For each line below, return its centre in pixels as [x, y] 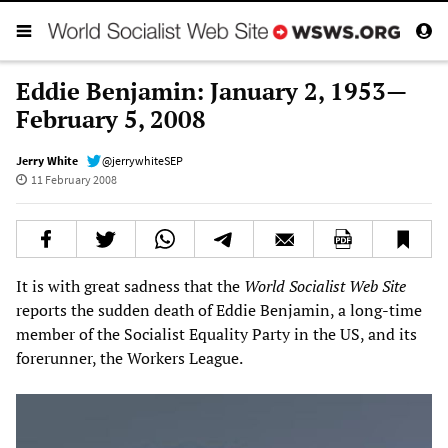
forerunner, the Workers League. [129, 357]
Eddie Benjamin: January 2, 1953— [211, 90]
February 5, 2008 [111, 118]
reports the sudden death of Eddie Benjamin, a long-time [219, 309]
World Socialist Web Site [325, 285]
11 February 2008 [73, 179]
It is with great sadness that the [130, 285]
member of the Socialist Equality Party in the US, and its [216, 333]
